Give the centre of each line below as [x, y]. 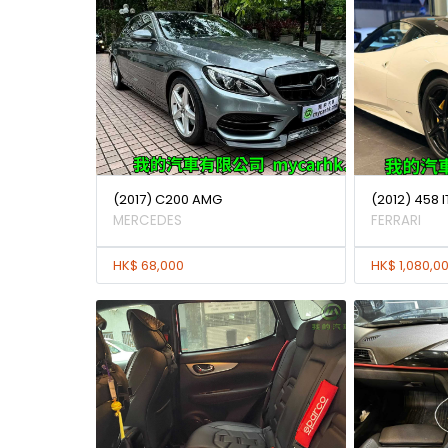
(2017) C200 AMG [167, 199]
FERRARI [395, 220]
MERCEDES [147, 220]
